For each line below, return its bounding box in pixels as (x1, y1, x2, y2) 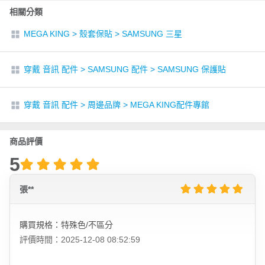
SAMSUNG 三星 (122, 29, 182, 38)
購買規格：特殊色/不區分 (20, 220, 113, 230)
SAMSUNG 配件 (88, 64, 148, 74)
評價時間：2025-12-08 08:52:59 (20, 235, 140, 244)
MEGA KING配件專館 (130, 100, 209, 109)
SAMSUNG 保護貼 (157, 64, 226, 74)
